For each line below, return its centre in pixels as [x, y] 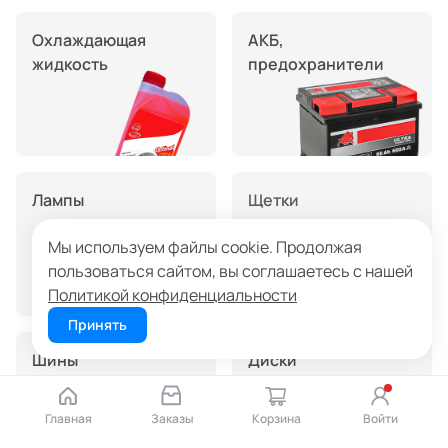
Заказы [172, 418]
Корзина [276, 418]
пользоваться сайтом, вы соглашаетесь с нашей [230, 271]
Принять [97, 324]
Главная [68, 418]
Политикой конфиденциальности [172, 295]
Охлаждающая [89, 40]
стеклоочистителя [322, 224]
